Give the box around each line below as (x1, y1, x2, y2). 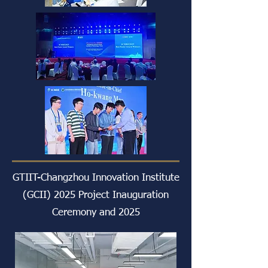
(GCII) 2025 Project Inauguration (23, 190, 169, 200)
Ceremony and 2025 (51, 208, 140, 218)
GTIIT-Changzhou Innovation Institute (12, 173, 179, 183)
